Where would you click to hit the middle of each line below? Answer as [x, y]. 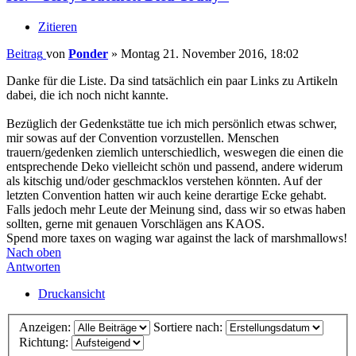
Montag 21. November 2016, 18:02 [210, 54]
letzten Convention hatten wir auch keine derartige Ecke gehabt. [166, 195]
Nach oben [34, 253]
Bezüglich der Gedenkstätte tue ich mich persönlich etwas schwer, [172, 124]
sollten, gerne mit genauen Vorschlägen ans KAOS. [135, 224]
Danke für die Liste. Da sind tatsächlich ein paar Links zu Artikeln [172, 81]
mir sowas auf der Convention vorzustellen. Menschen [143, 138]
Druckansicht [72, 294]
